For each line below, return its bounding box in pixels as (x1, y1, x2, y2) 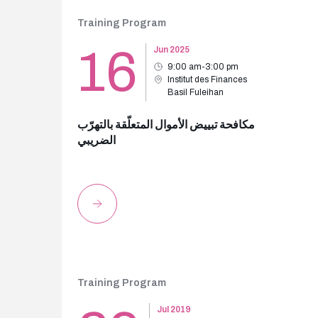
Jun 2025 (153, 45, 190, 55)
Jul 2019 (157, 305, 191, 314)
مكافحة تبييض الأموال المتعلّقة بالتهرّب (77, 119, 255, 131)
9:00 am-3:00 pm (168, 62, 238, 72)
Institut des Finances (168, 75, 247, 84)
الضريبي (77, 134, 116, 146)
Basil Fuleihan (168, 87, 224, 97)
